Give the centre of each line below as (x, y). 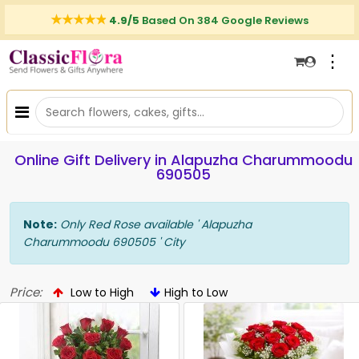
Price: (26, 292)
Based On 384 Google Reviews (225, 20)
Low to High (101, 292)
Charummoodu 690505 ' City (104, 242)
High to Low (196, 292)
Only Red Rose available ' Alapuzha (154, 224)
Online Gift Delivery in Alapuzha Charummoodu (184, 160)
